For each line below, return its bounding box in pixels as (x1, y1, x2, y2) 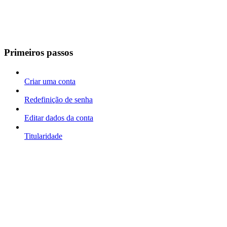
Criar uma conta (24, 77, 75, 86)
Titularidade (24, 131, 62, 140)
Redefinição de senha (24, 95, 93, 104)
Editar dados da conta (24, 113, 93, 122)
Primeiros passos (4, 47, 73, 58)
